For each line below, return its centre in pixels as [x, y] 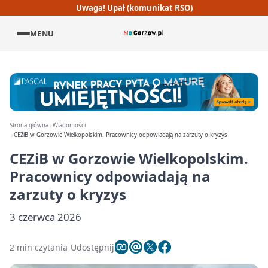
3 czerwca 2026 [45, 217]
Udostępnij [92, 247]
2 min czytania [39, 247]
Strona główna [29, 125]
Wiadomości [69, 125]
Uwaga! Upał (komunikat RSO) [134, 7]
